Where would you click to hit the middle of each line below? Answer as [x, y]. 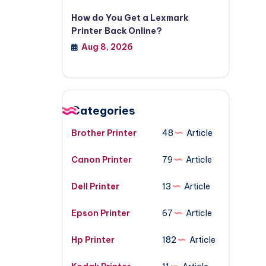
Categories [103, 110]
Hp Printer [93, 240]
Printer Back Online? [116, 31]
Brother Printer [104, 133]
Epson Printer [100, 213]
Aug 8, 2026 [107, 47]
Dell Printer [95, 186]
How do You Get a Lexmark [129, 18]
